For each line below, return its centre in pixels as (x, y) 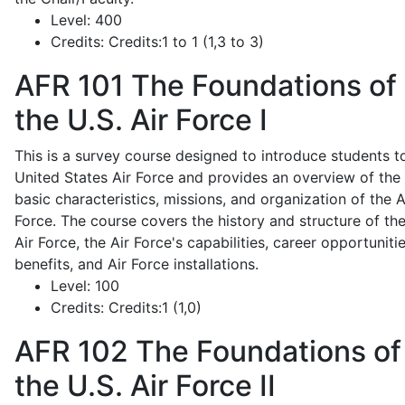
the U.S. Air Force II (145, 386)
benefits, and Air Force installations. (137, 264)
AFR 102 (71, 351)
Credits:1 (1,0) (153, 307)
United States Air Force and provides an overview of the (207, 177)
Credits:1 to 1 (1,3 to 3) (184, 42)
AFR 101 (69, 85)
